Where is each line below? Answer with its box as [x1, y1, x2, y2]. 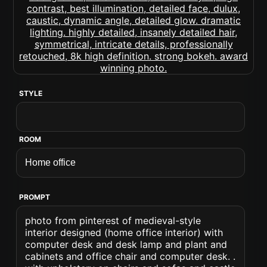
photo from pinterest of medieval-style [25, 215, 201, 226]
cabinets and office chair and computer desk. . [25, 250, 236, 262]
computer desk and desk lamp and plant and [25, 238, 228, 250]
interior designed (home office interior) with [25, 226, 223, 238]
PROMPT [19, 193, 51, 201]
